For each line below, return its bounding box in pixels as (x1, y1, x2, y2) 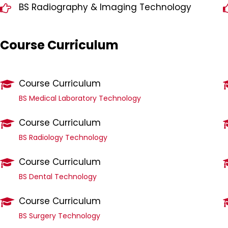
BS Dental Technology (19, 172, 97, 182)
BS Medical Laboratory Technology (19, 93, 141, 104)
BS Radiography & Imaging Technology (19, 1, 192, 14)
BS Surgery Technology (19, 211, 101, 221)
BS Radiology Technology (19, 132, 108, 143)
